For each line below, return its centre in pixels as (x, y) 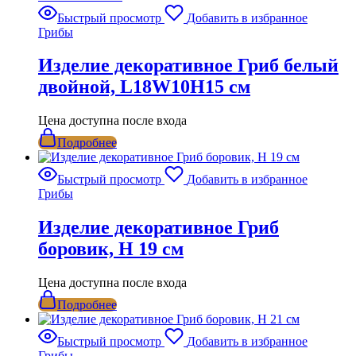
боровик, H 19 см (111, 249)
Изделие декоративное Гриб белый (188, 66)
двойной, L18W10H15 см (144, 87)
